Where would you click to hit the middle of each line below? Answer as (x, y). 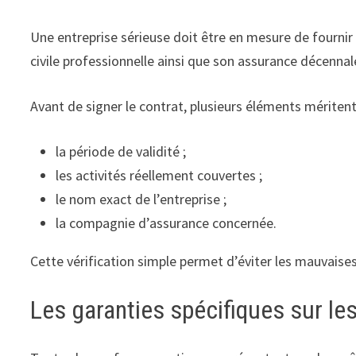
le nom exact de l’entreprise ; (141, 199)
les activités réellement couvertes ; (159, 176)
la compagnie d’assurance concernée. (166, 223)
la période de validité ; (121, 152)
